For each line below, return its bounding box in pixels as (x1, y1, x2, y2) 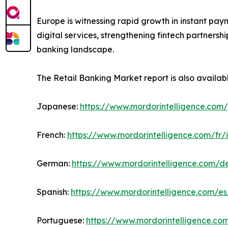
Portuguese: (37, 215, 86, 225)
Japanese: (37, 101, 80, 111)
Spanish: (37, 186, 71, 197)
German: (37, 158, 72, 168)
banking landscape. (37, 44, 114, 54)
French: (37, 129, 67, 140)
